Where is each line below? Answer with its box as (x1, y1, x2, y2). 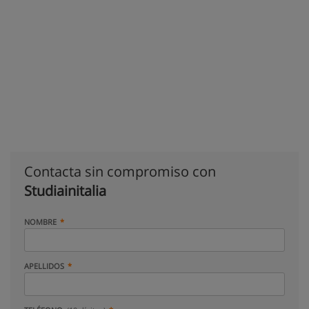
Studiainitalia (24, 181, 106, 200)
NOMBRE (24, 217, 57, 227)
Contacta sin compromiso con (24, 162, 216, 181)
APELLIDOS (24, 261, 64, 271)
